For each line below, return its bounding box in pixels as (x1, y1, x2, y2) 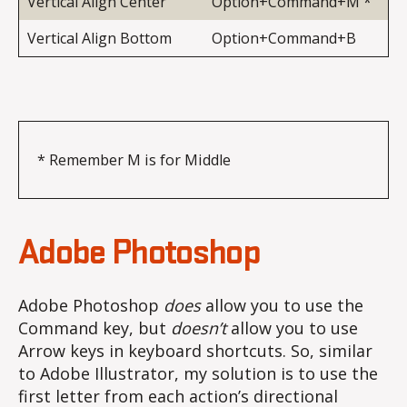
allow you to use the (201, 294, 363, 317)
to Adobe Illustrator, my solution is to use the (18, 362, 378, 385)
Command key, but (18, 317, 171, 340)
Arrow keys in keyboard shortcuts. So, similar (18, 340, 372, 362)
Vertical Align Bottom (27, 28, 172, 49)
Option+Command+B (212, 28, 356, 49)
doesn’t (171, 317, 231, 340)
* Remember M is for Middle (37, 150, 231, 171)
